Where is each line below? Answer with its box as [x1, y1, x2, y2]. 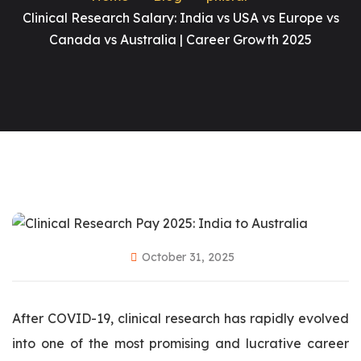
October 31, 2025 [141, 250, 234, 265]
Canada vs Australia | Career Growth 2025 [49, 31, 312, 48]
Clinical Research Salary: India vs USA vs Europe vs [22, 10, 339, 26]
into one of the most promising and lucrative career [12, 335, 349, 352]
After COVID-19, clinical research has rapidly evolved [12, 310, 349, 327]
